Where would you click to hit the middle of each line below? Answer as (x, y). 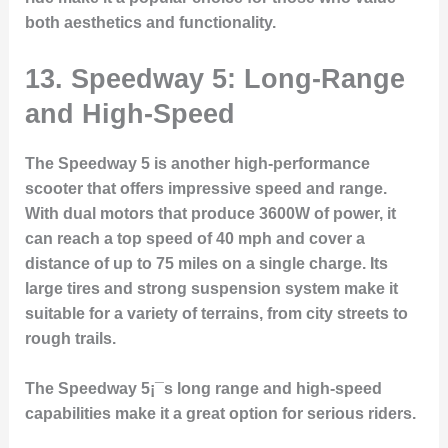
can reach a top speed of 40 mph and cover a (194, 238)
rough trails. (70, 338)
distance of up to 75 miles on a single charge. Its (206, 263)
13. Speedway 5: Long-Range (214, 78)
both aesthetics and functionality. (150, 23)
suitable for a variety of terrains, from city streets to (216, 313)
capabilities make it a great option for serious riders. (220, 414)
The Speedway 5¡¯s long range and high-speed (203, 389)
